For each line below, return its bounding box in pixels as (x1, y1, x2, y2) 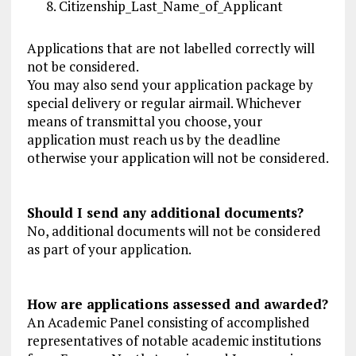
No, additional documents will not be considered (26, 222, 321, 241)
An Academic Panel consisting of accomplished (26, 313, 310, 332)
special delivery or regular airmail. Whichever (26, 94, 301, 113)
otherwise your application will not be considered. (26, 149, 329, 168)
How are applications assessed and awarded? (26, 295, 328, 314)
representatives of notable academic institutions (26, 331, 321, 350)
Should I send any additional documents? (26, 203, 304, 222)
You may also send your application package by (26, 75, 313, 95)
